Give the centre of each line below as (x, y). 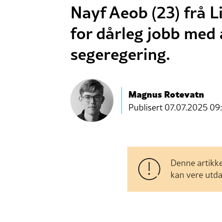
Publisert (146, 107)
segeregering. (120, 54)
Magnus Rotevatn (166, 93)
